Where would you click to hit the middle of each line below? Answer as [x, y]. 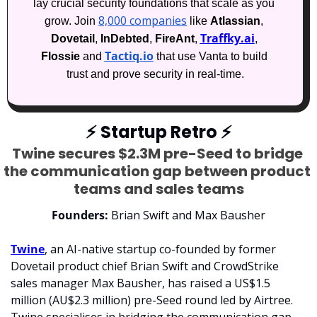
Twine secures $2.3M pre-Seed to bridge [157, 154]
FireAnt [174, 39]
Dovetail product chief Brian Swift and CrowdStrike [145, 266]
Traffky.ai [227, 39]
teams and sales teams [158, 189]
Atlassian [235, 21]
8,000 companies [143, 21]
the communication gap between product [157, 172]
